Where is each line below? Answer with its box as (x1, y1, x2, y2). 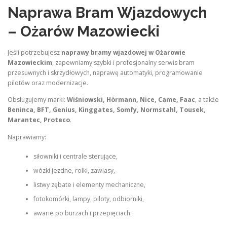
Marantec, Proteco (8, 116, 70, 125)
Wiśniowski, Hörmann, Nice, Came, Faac (67, 95, 195, 104)
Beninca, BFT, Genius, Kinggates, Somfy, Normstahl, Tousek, (8, 105, 206, 115)
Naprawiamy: (8, 132, 46, 141)
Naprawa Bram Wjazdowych (8, 4, 207, 22)
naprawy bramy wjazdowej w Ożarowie (61, 48, 185, 57)
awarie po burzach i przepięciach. (33, 208, 132, 217)
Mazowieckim (8, 58, 52, 67)
